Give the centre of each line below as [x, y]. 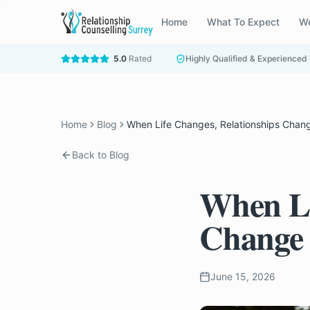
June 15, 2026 [243, 276]
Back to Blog [101, 155]
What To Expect [244, 22]
